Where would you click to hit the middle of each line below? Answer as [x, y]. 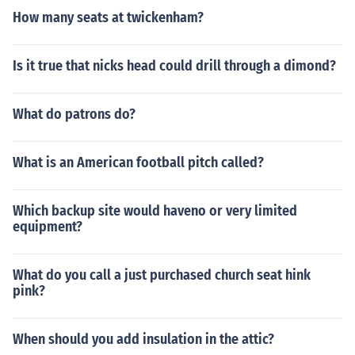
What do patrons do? [74, 114]
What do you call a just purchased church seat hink [162, 275]
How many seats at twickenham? [108, 17]
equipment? [48, 227]
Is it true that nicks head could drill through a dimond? [174, 66]
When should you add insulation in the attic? [143, 339]
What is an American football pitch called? [138, 162]
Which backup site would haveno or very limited [155, 211]
